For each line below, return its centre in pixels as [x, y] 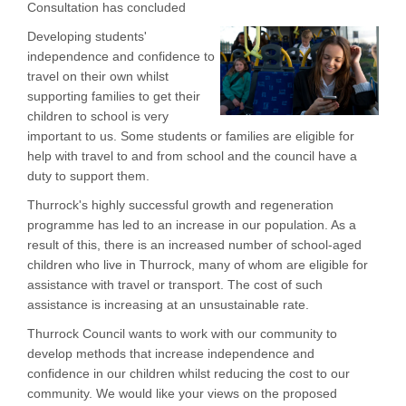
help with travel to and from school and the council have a [192, 156]
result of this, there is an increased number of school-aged [194, 245]
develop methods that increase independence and [171, 354]
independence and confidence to [121, 57]
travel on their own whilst [98, 77]
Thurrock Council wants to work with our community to [182, 334]
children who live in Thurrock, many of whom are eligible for [198, 265]
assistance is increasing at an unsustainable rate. [168, 305]
